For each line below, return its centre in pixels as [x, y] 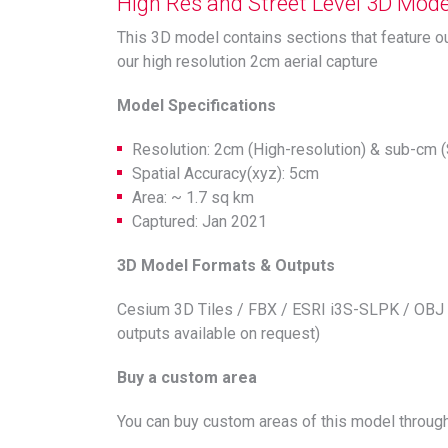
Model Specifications [196, 105]
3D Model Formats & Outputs [226, 265]
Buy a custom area [187, 377]
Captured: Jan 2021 [199, 221]
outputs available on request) [218, 333]
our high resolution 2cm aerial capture [247, 61]
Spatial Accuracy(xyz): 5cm [225, 173]
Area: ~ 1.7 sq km [193, 197]
